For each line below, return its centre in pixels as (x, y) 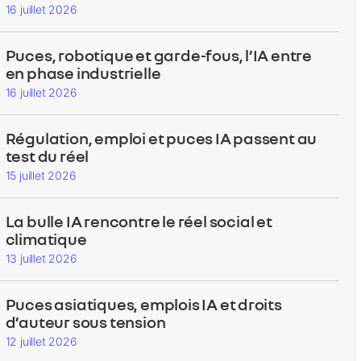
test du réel (47, 156)
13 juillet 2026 (41, 259)
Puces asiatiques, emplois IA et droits (143, 304)
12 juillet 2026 (41, 342)
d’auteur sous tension (85, 322)
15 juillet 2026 (41, 176)
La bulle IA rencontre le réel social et (139, 221)
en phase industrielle (83, 73)
